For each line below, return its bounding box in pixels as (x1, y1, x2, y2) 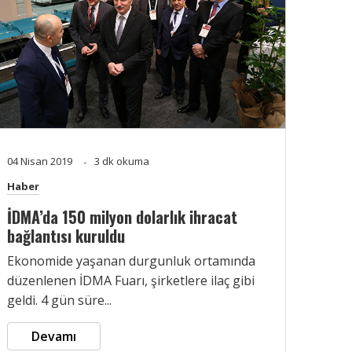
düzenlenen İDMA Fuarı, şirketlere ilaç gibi (7, 271, 255, 289)
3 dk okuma (94, 153, 149, 168)
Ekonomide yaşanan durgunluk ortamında (7, 251, 255, 269)
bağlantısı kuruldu (7, 223, 125, 247)
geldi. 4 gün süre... (7, 291, 112, 309)
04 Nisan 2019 (7, 153, 75, 168)
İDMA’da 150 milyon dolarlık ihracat (7, 204, 237, 229)
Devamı (31, 327, 76, 345)
